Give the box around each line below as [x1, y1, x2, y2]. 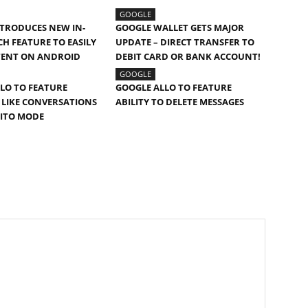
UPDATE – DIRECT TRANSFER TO [115, 35, 254, 48]
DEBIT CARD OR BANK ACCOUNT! [115, 49, 261, 63]
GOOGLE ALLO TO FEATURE [115, 80, 232, 93]
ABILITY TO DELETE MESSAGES [115, 95, 244, 108]
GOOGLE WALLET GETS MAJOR [115, 21, 244, 34]
